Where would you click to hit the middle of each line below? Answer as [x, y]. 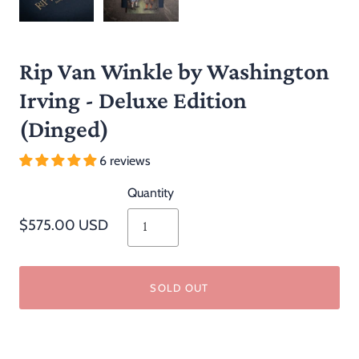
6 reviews [125, 161]
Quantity [151, 193]
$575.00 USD [64, 225]
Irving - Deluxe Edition [133, 100]
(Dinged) [64, 129]
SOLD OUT [179, 288]
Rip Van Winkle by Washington [174, 71]
